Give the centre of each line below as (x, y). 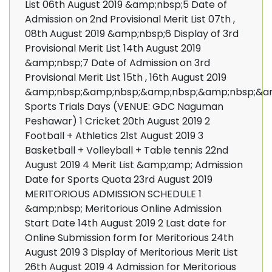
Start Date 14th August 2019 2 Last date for (126, 223)
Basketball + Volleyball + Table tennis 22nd (127, 150)
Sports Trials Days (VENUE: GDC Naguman (124, 107)
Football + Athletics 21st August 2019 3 (114, 136)
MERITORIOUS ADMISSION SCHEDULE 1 (113, 194)
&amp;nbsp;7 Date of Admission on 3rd (117, 63)
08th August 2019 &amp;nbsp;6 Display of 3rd (132, 34)
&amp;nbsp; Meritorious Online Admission (123, 209)
